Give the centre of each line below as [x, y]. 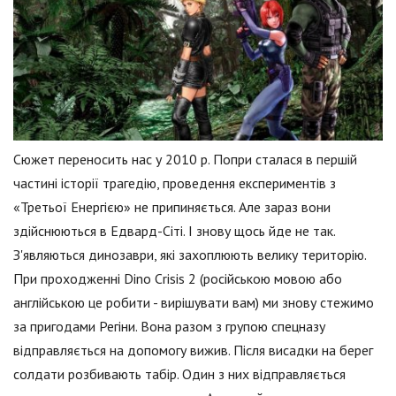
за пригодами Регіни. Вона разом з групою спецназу [169, 327]
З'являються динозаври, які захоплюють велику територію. [190, 255]
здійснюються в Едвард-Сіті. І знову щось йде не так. [174, 231]
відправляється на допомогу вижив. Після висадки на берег [193, 350]
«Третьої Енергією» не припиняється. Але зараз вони [172, 207]
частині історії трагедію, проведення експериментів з [175, 183]
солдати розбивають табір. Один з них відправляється [179, 374]
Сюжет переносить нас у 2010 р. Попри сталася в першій [185, 160]
